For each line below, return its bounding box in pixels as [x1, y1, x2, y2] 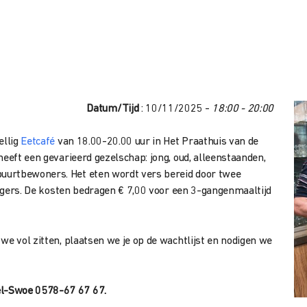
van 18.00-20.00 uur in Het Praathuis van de [55, 136, 259, 147]
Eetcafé [21, 136, 56, 147]
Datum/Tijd [86, 103, 139, 114]
